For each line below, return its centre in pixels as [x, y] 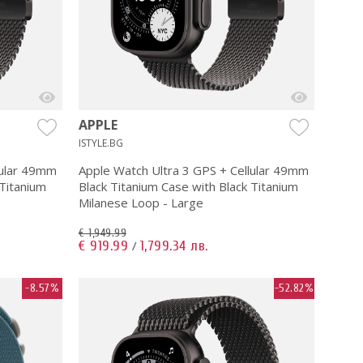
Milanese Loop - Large [141, 202]
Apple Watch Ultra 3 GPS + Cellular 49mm [194, 170]
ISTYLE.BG [101, 143]
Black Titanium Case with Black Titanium [188, 186]
